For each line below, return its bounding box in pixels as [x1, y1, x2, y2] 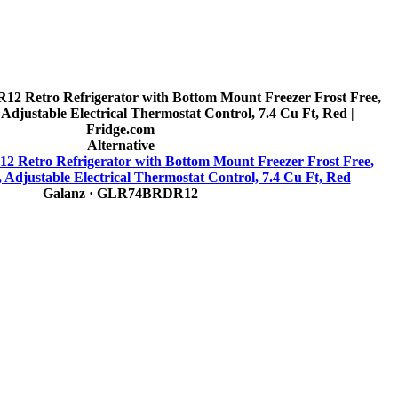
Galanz [43, 186, 85, 202]
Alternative [86, 138, 155, 154]
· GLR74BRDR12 [85, 186, 198, 202]
